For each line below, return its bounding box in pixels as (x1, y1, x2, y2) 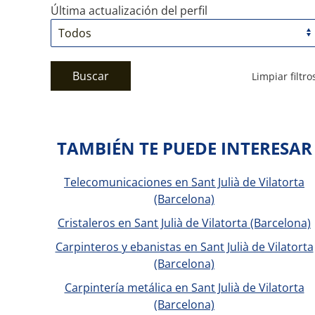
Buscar (72, 68, 109, 84)
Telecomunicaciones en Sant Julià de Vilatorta (64, 174, 304, 190)
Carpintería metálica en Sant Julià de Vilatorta (64, 280, 304, 295)
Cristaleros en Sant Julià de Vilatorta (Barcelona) (58, 215, 311, 231)
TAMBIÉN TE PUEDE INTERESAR (56, 136, 312, 160)
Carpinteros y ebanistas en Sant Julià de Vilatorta (55, 239, 314, 255)
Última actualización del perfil (51, 3, 207, 18)
